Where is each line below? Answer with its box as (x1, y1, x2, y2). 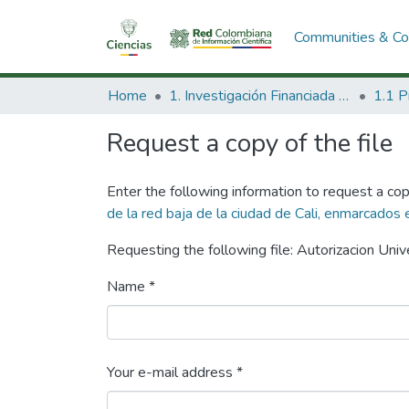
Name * (107, 277, 155, 297)
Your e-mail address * (107, 362, 243, 383)
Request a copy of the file (107, 126, 393, 161)
